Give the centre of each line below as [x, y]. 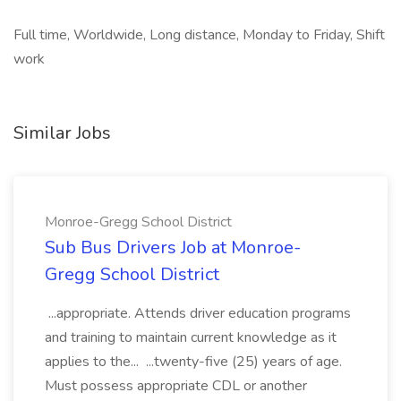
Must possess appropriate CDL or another [176, 386]
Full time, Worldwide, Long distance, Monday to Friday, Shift [199, 35]
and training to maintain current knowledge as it [191, 337]
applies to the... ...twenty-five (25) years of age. [193, 362]
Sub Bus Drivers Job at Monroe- [173, 247]
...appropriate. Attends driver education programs [198, 313]
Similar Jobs [62, 133]
